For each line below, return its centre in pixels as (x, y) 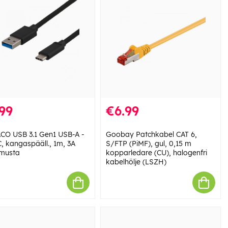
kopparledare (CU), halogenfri (156, 153)
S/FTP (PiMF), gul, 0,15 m (148, 144)
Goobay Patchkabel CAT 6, (151, 135)
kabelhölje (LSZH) (136, 162)
